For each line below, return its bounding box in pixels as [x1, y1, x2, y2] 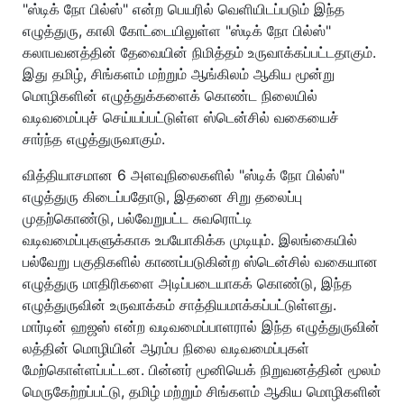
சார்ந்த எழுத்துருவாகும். [23, 129, 165, 148]
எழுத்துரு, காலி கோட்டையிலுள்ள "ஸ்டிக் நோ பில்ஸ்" [23, 21, 331, 40]
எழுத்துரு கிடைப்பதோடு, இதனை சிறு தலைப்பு [23, 187, 302, 206]
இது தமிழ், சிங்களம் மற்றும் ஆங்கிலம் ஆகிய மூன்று [23, 64, 335, 83]
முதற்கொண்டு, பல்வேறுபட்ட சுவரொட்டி [23, 208, 252, 227]
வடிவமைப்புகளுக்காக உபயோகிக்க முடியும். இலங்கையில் [23, 230, 357, 249]
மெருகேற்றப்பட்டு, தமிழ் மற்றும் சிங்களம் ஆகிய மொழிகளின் [23, 381, 381, 400]
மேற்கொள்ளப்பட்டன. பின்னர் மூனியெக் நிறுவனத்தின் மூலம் [23, 360, 381, 379]
